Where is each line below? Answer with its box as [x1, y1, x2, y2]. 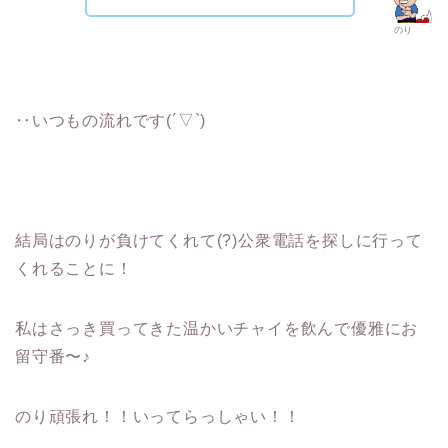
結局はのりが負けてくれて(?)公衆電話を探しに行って [15, 231, 423, 249]
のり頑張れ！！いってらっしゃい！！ [15, 407, 301, 425]
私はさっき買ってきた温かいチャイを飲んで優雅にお [15, 319, 419, 337]
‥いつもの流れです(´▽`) [15, 111, 207, 129]
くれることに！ [15, 259, 133, 277]
